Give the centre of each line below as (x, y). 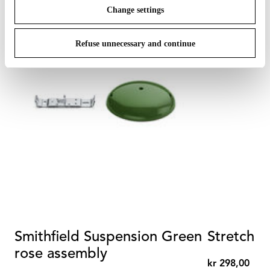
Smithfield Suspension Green (108, 237)
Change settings (135, 10)
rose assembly (61, 254)
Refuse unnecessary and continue (135, 44)
